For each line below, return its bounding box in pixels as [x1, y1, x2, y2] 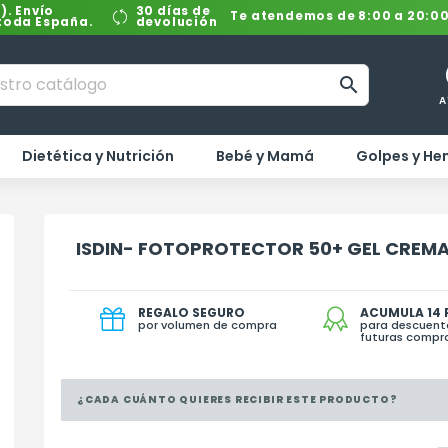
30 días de [135, 3, 211, 20]
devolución [135, 14, 218, 31]
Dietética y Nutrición [22, 146, 174, 167]
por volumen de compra [137, 317, 277, 334]
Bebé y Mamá [216, 146, 314, 167]
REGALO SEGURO [137, 304, 245, 322]
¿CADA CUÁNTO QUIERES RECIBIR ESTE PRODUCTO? [76, 392, 398, 408]
